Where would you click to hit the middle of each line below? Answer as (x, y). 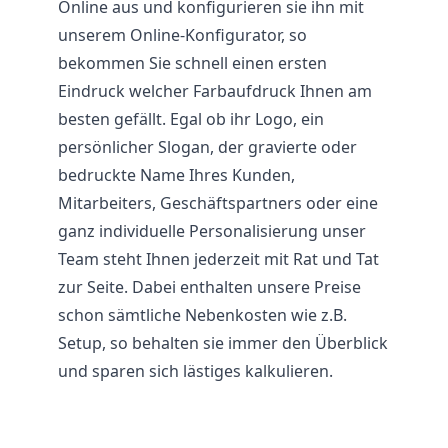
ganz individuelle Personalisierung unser (212, 231)
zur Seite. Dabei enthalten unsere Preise (209, 287)
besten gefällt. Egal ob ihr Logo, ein (191, 119)
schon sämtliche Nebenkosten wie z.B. (202, 315)
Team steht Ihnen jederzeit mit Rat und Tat (218, 259)
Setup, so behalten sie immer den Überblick (223, 343)
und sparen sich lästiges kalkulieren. (195, 371)
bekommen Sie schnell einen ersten (192, 63)
